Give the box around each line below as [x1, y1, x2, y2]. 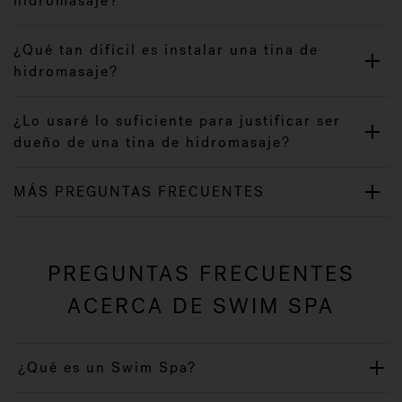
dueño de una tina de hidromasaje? [13, 133, 291, 152]
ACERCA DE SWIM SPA [67, 292, 335, 320]
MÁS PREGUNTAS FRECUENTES [13, 182, 265, 201]
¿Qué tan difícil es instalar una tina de [13, 40, 319, 59]
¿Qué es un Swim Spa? [18, 358, 197, 377]
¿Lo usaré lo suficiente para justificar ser [13, 111, 341, 130]
